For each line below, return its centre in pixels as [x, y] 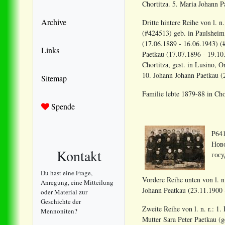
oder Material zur [64, 192]
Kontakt [79, 155]
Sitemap [54, 78]
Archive [54, 22]
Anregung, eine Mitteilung [77, 182]
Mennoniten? [59, 211]
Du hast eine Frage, [67, 173]
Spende [62, 106]
